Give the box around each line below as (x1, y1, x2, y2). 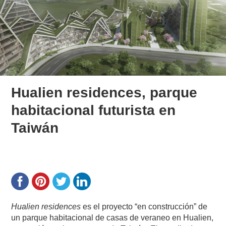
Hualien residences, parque (11, 84, 198, 100)
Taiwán (11, 120, 59, 136)
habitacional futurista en (11, 102, 176, 118)
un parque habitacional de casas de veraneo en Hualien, (11, 213, 214, 222)
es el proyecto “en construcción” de (81, 202, 208, 211)
